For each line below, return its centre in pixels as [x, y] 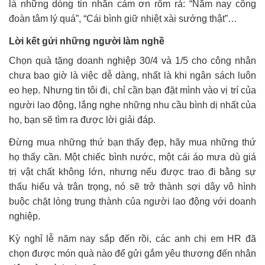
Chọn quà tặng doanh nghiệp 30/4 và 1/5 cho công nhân [132, 60]
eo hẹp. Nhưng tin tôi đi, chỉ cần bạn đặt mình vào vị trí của [132, 90]
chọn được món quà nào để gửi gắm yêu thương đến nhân [132, 253]
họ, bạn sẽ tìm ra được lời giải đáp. [82, 119]
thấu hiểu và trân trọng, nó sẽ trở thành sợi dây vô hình [132, 186]
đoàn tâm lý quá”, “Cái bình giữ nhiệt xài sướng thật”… [123, 18]
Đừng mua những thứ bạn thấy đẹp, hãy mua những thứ [132, 142]
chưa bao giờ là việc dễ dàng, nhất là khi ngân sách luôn [132, 75]
